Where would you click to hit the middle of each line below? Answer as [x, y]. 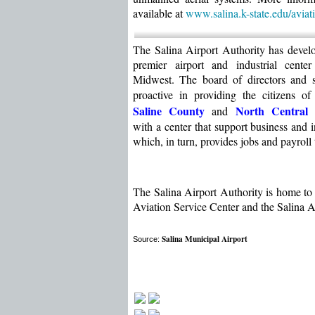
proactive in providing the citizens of [222, 95]
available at [158, 13]
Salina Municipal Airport [205, 239]
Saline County [169, 111]
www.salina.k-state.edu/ [238, 13]
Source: [147, 239]
